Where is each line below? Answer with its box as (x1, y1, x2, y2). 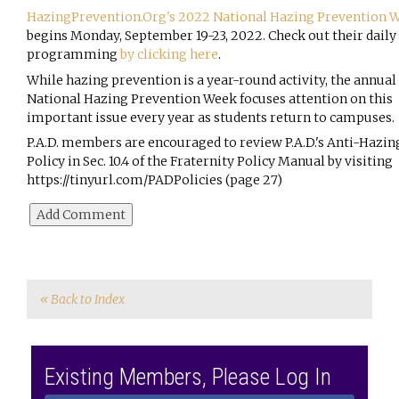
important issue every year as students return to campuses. (27, 109, 397, 126)
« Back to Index (40, 291, 125, 307)
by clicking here (120, 46, 218, 62)
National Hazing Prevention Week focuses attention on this (27, 90, 393, 107)
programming (27, 46, 120, 62)
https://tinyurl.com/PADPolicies (27, 172, 223, 188)
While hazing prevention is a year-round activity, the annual (27, 71, 396, 88)
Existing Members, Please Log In (45, 363, 331, 390)
